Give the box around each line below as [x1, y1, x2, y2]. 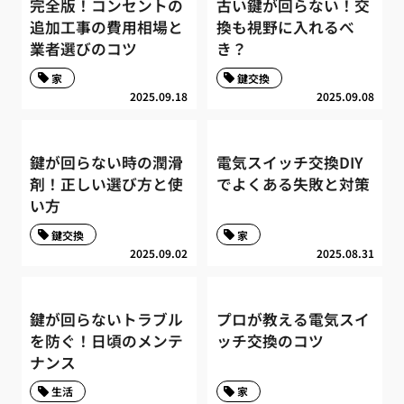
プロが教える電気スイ [216, 308, 370, 330]
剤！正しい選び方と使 [30, 172, 184, 195]
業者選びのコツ [30, 38, 138, 60]
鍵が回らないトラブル [30, 308, 184, 330]
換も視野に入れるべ [216, 16, 354, 39]
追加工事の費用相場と [30, 16, 184, 39]
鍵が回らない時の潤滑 [30, 151, 184, 173]
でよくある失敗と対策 [216, 172, 370, 195]
